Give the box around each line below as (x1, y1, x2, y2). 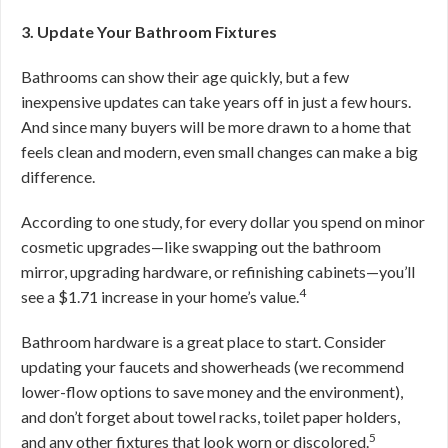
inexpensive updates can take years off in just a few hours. (21, 92, 411, 111)
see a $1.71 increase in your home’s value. (21, 287, 299, 306)
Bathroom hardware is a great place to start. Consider (21, 332, 386, 351)
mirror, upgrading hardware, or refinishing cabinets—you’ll (21, 262, 415, 281)
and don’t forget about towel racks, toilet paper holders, (21, 407, 400, 426)
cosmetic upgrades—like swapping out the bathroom (21, 237, 381, 256)
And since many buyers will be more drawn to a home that (21, 117, 411, 136)
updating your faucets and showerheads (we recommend (21, 357, 404, 376)
